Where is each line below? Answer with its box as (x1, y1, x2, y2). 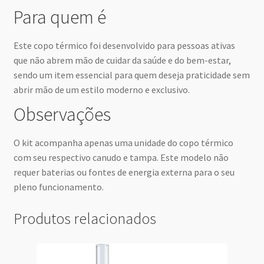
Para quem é (13, 5, 106, 29)
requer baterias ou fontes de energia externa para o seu (13, 166, 235, 179)
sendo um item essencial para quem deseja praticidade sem (13, 69, 250, 81)
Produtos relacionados (13, 209, 156, 229)
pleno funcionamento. (13, 181, 104, 193)
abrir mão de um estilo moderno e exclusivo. (13, 84, 190, 96)
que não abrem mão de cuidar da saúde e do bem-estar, (13, 54, 231, 67)
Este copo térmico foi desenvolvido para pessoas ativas (13, 39, 235, 52)
